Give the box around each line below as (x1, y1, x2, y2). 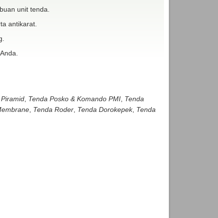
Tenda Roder (33, 105, 73, 113)
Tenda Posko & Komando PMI (28, 94, 121, 103)
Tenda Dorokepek (77, 105, 132, 113)
